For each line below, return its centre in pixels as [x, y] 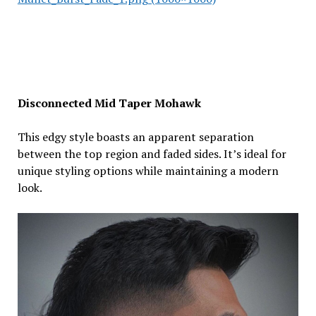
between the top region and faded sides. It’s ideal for [152, 153]
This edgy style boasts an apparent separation [135, 136]
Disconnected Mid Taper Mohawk [109, 103]
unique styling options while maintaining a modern [148, 170]
